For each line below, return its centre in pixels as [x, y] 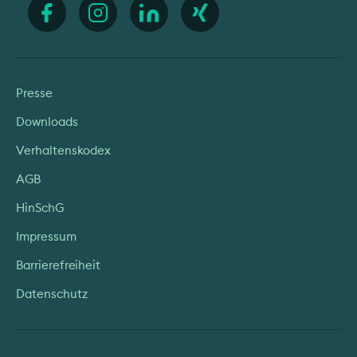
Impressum [46, 237]
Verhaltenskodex [64, 151]
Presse [34, 93]
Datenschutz [52, 294]
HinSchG [40, 208]
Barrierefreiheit [59, 265]
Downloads [47, 122]
